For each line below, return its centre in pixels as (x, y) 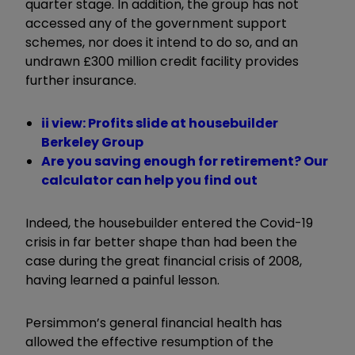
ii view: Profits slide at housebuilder (160, 123)
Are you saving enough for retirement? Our (185, 161)
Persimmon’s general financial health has (154, 323)
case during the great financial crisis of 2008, (164, 261)
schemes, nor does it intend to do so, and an (162, 42)
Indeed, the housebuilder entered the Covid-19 (169, 223)
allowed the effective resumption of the (149, 342)
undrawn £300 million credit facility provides (162, 61)
